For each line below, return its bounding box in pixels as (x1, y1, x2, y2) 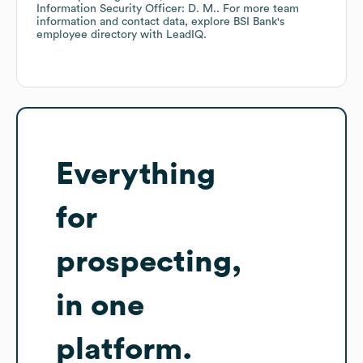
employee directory (36, 29, 137, 41)
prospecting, (56, 246, 241, 278)
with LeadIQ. (137, 29, 207, 41)
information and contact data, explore (36, 16, 233, 28)
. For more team (216, 3, 299, 15)
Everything (56, 159, 216, 190)
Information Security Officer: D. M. (36, 3, 216, 15)
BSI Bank (233, 16, 277, 28)
